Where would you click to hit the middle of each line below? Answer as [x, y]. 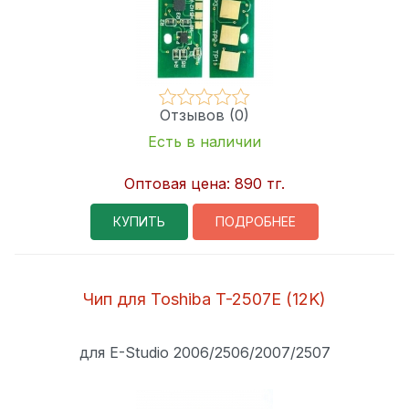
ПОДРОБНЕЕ [256, 222]
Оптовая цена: [179, 183]
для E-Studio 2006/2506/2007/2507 [204, 352]
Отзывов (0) [204, 115]
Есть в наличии [204, 141]
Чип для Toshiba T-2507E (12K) [204, 299]
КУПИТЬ [139, 222]
